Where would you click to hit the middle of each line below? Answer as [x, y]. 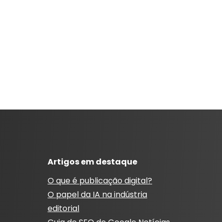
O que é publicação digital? [100, 181]
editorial [63, 209]
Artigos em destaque [92, 162]
